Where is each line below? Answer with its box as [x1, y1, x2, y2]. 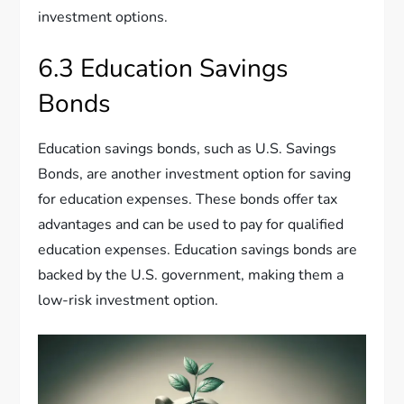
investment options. [38, 6, 169, 27]
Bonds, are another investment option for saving [38, 163, 352, 184]
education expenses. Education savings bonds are [38, 239, 358, 260]
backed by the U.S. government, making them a [38, 264, 344, 285]
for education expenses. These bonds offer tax [38, 188, 338, 209]
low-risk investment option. [38, 289, 219, 310]
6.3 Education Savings [38, 50, 289, 86]
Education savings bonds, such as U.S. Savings [38, 138, 337, 159]
